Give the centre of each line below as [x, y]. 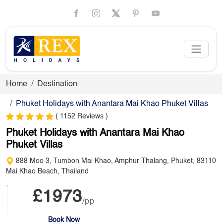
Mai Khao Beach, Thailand [47, 171]
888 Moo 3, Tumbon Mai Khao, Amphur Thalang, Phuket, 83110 [115, 161]
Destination [57, 84]
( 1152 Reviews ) [82, 116]
